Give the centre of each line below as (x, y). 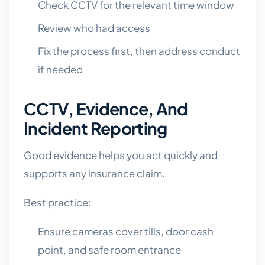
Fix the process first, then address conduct (139, 51)
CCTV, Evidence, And (106, 109)
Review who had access (94, 28)
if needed (60, 69)
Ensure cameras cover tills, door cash (126, 231)
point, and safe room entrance (109, 250)
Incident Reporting (96, 128)
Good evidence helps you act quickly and (121, 155)
